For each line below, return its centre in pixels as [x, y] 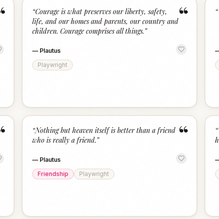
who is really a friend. [65, 140]
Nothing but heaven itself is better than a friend [106, 130]
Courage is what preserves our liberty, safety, [101, 11]
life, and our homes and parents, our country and [106, 21]
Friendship [53, 174]
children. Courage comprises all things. [88, 31]
